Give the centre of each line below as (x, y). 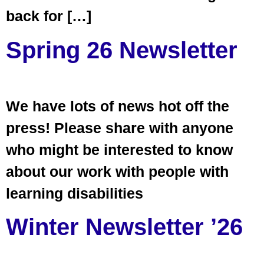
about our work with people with (117, 171)
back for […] (49, 16)
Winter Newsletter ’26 (124, 227)
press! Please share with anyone (120, 128)
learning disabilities (75, 193)
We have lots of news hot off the (118, 106)
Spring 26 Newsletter (122, 50)
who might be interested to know (119, 149)
